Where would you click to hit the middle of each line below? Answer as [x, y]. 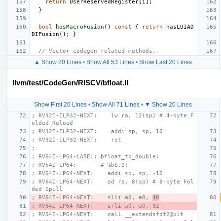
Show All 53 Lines [110, 62]
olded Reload [52, 123]
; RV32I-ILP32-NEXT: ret [76, 140]
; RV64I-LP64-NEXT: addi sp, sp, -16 [97, 173]
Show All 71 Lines [116, 104]
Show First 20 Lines [60, 104]
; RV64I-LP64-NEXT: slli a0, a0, [92, 197]
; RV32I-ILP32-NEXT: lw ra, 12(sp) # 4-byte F [113, 115]
